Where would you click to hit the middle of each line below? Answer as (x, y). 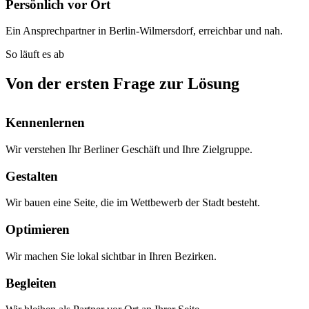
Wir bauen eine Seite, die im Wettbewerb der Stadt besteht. (133, 203)
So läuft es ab (35, 54)
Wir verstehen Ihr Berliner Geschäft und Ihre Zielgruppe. (129, 149)
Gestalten (32, 176)
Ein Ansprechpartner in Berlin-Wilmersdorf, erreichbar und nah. (144, 31)
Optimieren (38, 230)
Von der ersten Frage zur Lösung (122, 84)
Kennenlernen (45, 123)
